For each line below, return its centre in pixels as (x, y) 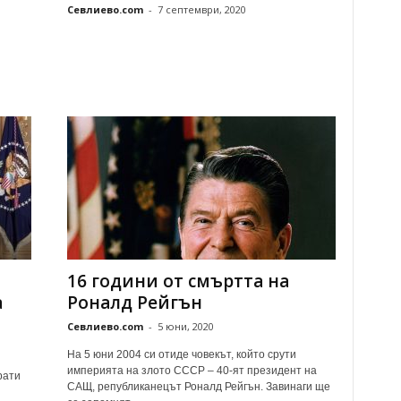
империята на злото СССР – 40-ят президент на (192, 371)
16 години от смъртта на (178, 281)
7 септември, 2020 (201, 9)
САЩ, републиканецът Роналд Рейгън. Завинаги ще (198, 387)
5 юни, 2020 (185, 326)
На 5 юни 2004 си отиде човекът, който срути (181, 354)
